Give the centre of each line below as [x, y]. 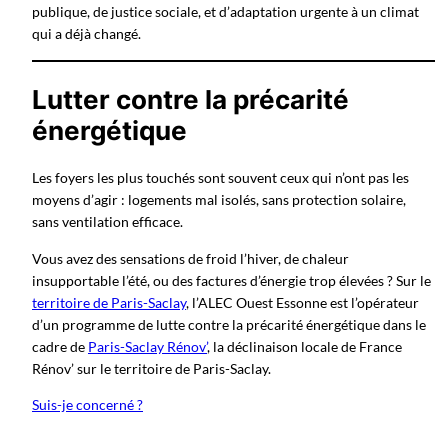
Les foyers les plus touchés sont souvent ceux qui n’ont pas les [220, 178]
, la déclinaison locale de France [304, 346]
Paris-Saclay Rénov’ [147, 346]
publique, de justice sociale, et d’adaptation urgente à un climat [225, 12]
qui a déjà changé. [86, 34]
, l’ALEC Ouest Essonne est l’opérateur [302, 302]
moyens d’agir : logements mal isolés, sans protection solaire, [219, 200]
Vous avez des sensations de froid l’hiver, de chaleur [190, 258]
